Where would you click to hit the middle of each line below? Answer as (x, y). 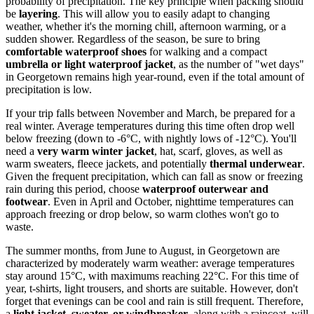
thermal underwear (256, 164)
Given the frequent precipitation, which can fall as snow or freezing (154, 177)
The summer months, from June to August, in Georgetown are (143, 251)
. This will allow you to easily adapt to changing (164, 14)
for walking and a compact (207, 52)
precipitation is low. (49, 90)
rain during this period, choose (74, 189)
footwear (27, 202)
